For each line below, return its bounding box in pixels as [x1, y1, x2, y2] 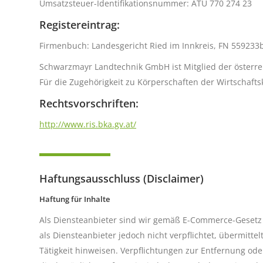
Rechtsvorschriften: [39, 96, 139, 110]
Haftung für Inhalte [39, 194, 110, 204]
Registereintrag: [39, 18, 120, 32]
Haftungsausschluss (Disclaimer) [39, 171, 204, 186]
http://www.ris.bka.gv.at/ [39, 119, 136, 130]
